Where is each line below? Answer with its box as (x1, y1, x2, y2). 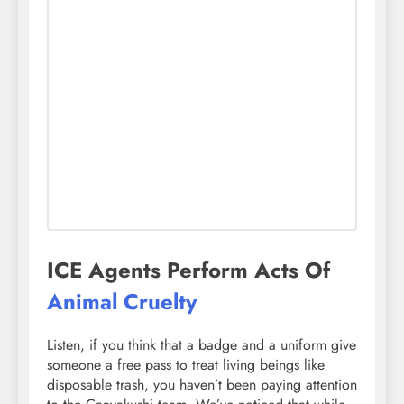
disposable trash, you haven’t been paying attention (47, 373, 357, 395)
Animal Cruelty (47, 285, 197, 317)
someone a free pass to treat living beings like (47, 353, 325, 375)
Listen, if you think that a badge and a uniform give (47, 334, 356, 355)
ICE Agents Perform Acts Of (47, 253, 330, 286)
